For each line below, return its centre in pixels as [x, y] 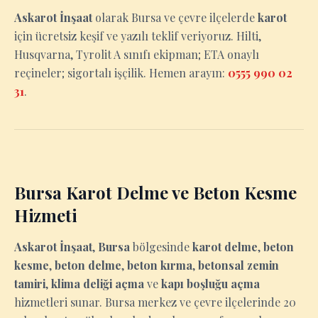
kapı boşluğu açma [210, 284]
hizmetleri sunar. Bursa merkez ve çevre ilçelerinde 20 [155, 302]
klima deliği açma [98, 284]
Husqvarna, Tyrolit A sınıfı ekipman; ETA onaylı [137, 54]
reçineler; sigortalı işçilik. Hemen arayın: [121, 73]
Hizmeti [45, 215]
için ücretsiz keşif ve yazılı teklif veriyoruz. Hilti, [138, 36]
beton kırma [160, 265]
